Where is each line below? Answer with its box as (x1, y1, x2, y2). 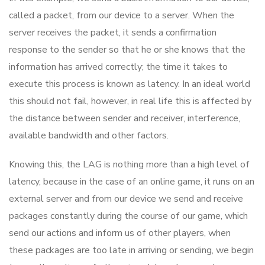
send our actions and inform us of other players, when (9, 226, 231, 240)
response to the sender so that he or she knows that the (9, 43, 245, 56)
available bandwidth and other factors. (9, 128, 169, 142)
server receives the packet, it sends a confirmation (9, 25, 216, 39)
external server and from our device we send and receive (9, 192, 243, 205)
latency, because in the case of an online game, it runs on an (9, 174, 254, 188)
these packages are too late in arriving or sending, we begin (9, 243, 254, 257)
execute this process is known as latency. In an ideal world (9, 77, 250, 91)
